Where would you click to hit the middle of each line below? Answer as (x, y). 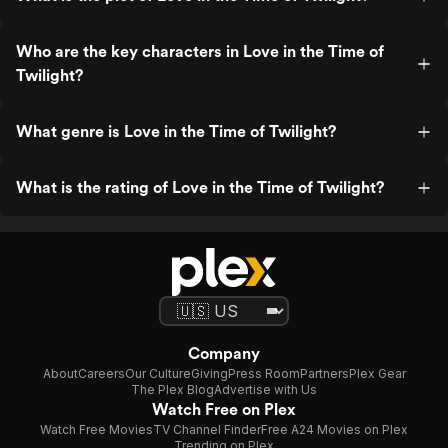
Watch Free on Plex (224, 409)
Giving (209, 373)
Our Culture (157, 373)
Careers (101, 373)
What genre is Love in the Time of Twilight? (176, 131)
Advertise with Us (265, 389)
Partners (324, 373)
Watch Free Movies (96, 429)
